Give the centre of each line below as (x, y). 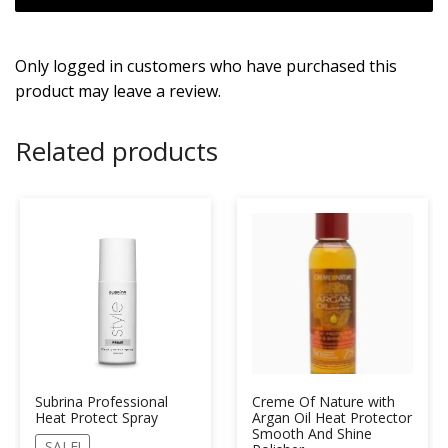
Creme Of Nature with (323, 401)
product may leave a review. (118, 91)
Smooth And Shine (312, 433)
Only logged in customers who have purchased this (206, 66)
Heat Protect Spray (96, 417)
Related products (116, 151)
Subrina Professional (101, 401)
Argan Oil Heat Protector (332, 417)
